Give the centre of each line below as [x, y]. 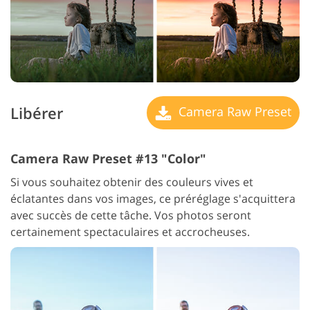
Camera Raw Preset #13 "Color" [108, 159]
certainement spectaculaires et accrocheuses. [130, 232]
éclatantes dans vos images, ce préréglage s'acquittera [153, 199]
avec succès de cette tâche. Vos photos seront [131, 216]
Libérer [37, 113]
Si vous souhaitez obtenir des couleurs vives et [132, 182]
